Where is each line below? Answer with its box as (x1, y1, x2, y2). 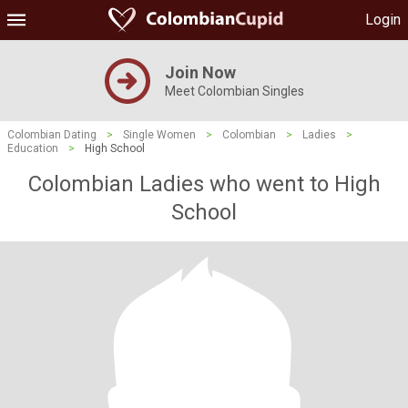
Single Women (123, 128, 196, 141)
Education (7, 142, 58, 155)
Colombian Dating (7, 128, 97, 141)
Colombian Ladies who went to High (27, 171, 381, 197)
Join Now (164, 63, 236, 82)
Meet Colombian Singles (164, 84, 304, 98)
